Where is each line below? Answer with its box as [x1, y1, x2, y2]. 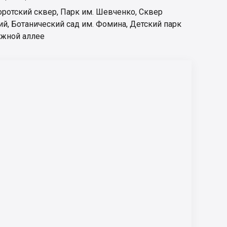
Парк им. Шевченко [60, 7, 135, 17]
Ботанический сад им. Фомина [11, 19, 126, 29]
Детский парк [130, 19, 181, 29]
